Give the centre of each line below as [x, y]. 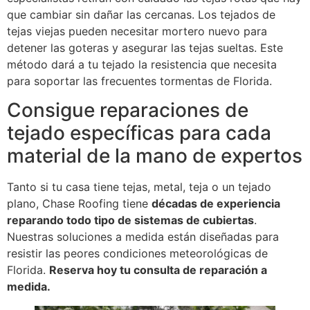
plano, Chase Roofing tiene [79, 204]
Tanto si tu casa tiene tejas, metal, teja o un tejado [139, 187]
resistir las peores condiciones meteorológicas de [137, 254]
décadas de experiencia [216, 204]
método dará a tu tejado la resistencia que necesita [142, 65]
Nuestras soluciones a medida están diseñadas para [143, 237]
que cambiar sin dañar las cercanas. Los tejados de [141, 15]
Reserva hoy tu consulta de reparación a [158, 270]
